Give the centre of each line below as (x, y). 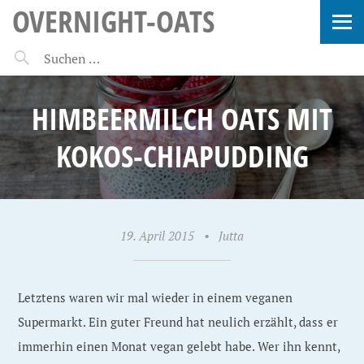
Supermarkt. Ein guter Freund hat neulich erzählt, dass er (178, 322)
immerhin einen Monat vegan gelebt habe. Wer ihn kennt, (179, 346)
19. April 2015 (157, 236)
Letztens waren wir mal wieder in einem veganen (156, 297)
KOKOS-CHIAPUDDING (182, 156)
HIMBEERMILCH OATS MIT (182, 118)
